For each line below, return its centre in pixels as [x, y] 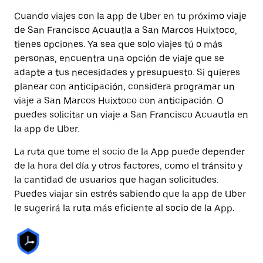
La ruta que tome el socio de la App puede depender [129, 152]
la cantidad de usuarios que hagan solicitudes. [116, 180]
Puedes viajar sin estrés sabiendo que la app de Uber [130, 194]
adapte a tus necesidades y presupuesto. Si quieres [127, 73]
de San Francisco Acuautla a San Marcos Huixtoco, [126, 30]
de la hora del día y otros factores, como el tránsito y [128, 166]
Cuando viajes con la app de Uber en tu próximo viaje [130, 16]
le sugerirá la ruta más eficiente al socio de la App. [124, 208]
